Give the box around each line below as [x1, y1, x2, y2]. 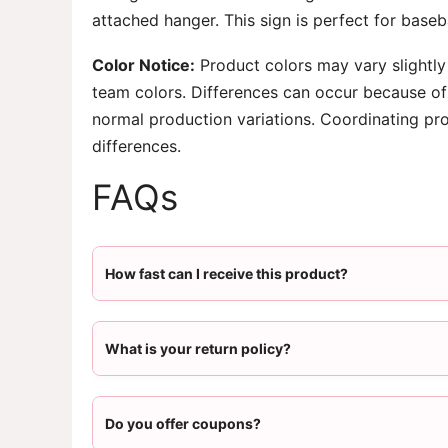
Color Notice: [92, 54, 195, 75]
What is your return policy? [105, 339, 291, 357]
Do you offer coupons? [105, 414, 261, 432]
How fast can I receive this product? [105, 264, 348, 282]
